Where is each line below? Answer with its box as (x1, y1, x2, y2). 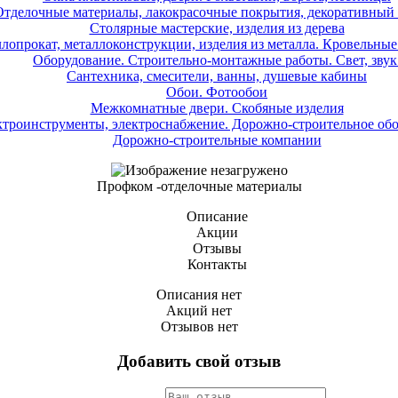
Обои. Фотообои (166, 84, 267, 99)
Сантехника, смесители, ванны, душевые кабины (67, 68, 367, 84)
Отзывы (192, 240, 242, 256)
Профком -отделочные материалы (96, 178, 302, 194)
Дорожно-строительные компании (112, 131, 322, 147)
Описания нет (156, 286, 242, 302)
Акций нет (166, 302, 232, 318)
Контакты (187, 256, 247, 272)
